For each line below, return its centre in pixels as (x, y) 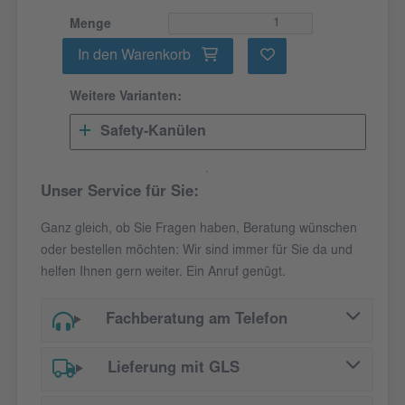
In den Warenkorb (137, 57)
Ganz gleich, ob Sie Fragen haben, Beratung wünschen (199, 230)
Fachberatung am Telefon (196, 321)
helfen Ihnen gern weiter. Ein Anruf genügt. (163, 273)
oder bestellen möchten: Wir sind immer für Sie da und (197, 252)
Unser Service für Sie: (120, 193)
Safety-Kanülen (153, 132)
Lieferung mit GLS (173, 370)
